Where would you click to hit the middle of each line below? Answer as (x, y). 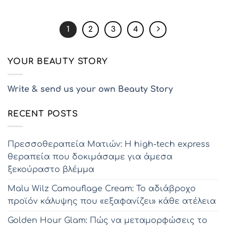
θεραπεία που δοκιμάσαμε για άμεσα (90, 157)
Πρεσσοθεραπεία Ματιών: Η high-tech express (109, 145)
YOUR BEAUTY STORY (58, 62)
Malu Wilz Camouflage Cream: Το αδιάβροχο (102, 189)
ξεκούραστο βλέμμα (51, 170)
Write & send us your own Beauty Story (90, 89)
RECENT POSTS (43, 114)
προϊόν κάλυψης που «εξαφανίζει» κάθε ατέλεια (112, 202)
